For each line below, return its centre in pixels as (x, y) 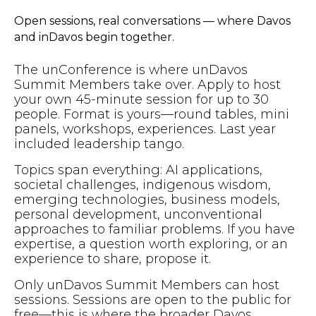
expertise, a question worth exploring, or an (151, 243)
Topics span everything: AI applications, (138, 169)
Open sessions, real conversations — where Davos (152, 21)
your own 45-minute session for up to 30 (141, 99)
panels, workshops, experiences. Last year (145, 128)
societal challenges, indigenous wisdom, (142, 184)
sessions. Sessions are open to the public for (152, 299)
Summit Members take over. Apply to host (147, 84)
